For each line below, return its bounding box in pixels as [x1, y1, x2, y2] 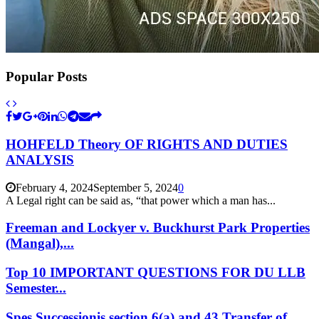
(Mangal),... [6, 236, 74, 251]
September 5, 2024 [93, 181, 178, 194]
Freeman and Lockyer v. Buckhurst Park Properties [6, 220, 310, 236]
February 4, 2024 [16, 181, 93, 194]
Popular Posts [6, 68, 87, 84]
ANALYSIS [6, 152, 74, 167]
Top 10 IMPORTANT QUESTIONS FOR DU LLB [6, 265, 305, 281]
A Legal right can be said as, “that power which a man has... [6, 194, 276, 206]
